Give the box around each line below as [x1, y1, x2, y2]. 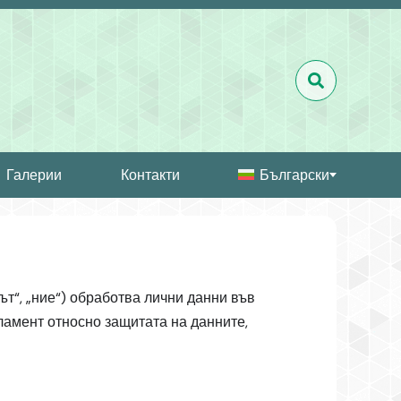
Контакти [120, 165, 180, 184]
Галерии [6, 165, 62, 184]
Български [260, 165, 329, 184]
